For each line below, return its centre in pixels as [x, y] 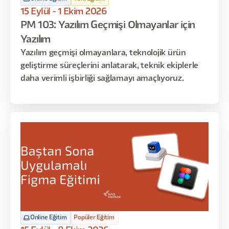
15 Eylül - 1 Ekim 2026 [64, 12]
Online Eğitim [49, 217]
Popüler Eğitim [94, 217]
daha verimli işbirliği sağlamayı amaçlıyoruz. [102, 79]
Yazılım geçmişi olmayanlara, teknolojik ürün [103, 53]
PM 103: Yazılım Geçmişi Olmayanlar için [108, 26]
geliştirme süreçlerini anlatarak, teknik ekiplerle [109, 66]
